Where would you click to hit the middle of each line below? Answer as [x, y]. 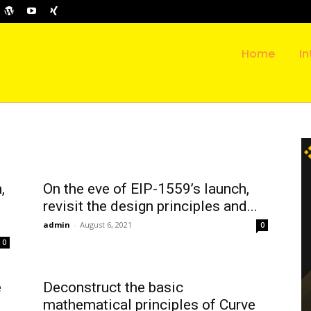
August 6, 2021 [106, 224]
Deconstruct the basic [113, 287]
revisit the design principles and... [150, 206]
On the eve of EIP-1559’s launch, [146, 188]
